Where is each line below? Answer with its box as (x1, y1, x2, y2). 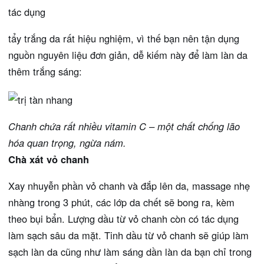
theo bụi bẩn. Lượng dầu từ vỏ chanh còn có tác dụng (8, 211, 239, 226)
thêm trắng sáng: (8, 64, 82, 78)
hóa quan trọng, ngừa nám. (8, 135, 126, 150)
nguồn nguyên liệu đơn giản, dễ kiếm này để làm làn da (8, 48, 247, 62)
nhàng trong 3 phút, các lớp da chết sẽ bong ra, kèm (8, 194, 235, 209)
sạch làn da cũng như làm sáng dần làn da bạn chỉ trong (8, 244, 252, 259)
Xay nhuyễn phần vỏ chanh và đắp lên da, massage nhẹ (8, 178, 250, 193)
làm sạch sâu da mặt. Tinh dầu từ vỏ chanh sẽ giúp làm (8, 227, 249, 242)
